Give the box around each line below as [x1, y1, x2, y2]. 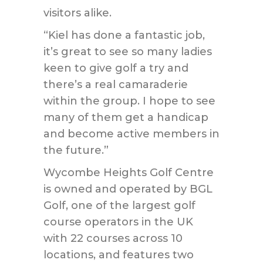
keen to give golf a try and [43, 62, 188, 75]
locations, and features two [43, 248, 194, 261]
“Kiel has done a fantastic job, [43, 29, 205, 42]
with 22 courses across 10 [43, 232, 183, 245]
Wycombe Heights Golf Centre [43, 166, 214, 179]
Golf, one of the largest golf [43, 199, 195, 212]
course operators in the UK [43, 215, 193, 228]
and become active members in [43, 127, 220, 140]
